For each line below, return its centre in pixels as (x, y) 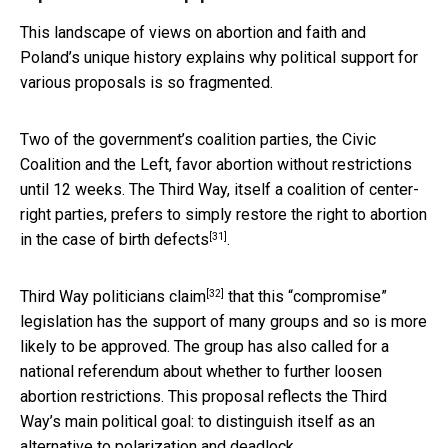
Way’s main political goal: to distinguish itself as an (197, 421)
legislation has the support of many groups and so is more (223, 321)
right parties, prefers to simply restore (155, 214)
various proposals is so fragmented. (146, 82)
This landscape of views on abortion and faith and (193, 32)
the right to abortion (359, 214)
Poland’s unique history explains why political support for (219, 57)
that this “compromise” (305, 296)
